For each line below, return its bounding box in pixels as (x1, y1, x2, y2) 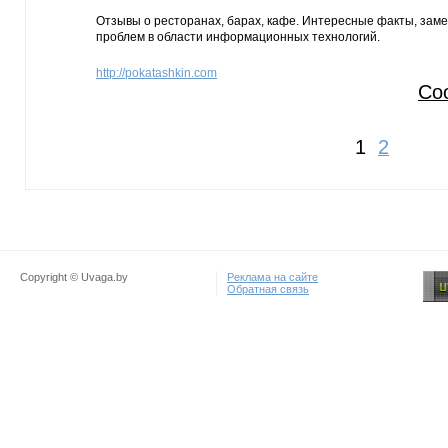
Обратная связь (227, 283, 309, 295)
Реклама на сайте (227, 271, 318, 283)
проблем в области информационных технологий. (96, 30, 380, 44)
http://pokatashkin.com (96, 66, 217, 80)
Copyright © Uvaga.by (20, 271, 128, 283)
